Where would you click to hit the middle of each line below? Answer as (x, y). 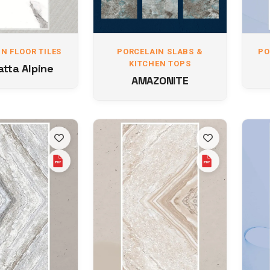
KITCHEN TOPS (160, 64)
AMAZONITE (160, 80)
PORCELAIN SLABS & (160, 52)
